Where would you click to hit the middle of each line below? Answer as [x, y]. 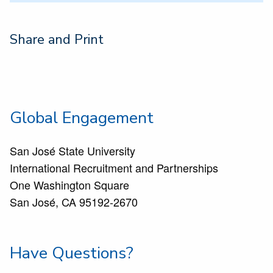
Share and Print [57, 40]
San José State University [73, 151]
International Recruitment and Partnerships [114, 168]
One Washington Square [69, 185]
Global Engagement [82, 118]
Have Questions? [72, 253]
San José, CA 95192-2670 [74, 202]
